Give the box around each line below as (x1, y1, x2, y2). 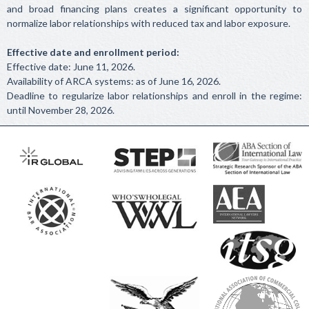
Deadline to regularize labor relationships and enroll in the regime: (7, 90, 302, 101)
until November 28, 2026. (7, 104, 114, 116)
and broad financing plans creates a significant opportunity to (7, 3, 302, 14)
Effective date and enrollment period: (7, 46, 179, 58)
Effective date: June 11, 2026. (7, 61, 135, 72)
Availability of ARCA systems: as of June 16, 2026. (7, 75, 221, 87)
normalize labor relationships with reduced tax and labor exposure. (7, 17, 290, 29)
